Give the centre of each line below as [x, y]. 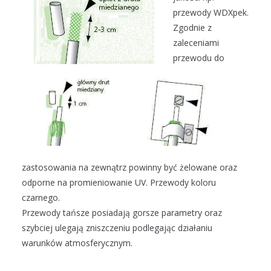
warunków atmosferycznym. [77, 243]
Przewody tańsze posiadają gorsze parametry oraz [122, 213]
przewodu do [199, 58]
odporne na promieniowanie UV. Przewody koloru [119, 183]
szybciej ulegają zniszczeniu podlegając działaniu [117, 228]
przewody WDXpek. [211, 13]
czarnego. [41, 198]
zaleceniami [196, 43]
